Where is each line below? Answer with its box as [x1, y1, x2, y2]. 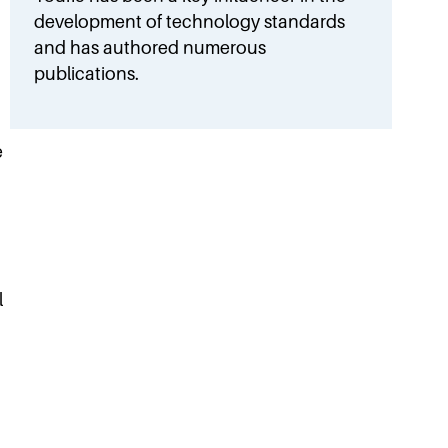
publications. [34, 63, 140, 84]
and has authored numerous [34, 37, 267, 58]
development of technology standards [34, 11, 346, 32]
